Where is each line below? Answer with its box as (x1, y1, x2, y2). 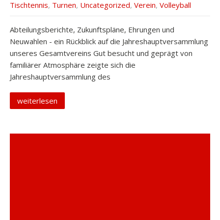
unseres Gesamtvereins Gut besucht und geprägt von (10, 48, 192, 58)
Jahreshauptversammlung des (10, 72, 110, 82)
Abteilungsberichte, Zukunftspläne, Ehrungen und (10, 25, 174, 34)
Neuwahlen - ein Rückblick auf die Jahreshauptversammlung (10, 36, 208, 46)
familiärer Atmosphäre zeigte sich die (10, 60, 136, 70)
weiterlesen (17, 96, 57, 106)
